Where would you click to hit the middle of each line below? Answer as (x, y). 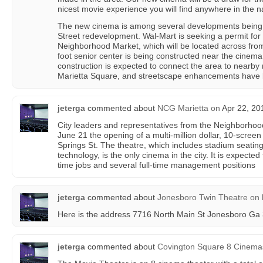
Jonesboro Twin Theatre (203, 197)
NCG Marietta (183, 108)
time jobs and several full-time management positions (156, 165)
